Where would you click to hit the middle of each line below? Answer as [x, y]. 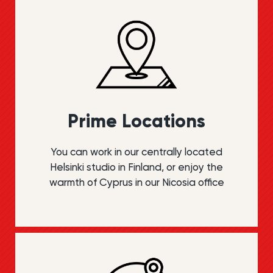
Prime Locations [136, 121]
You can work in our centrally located [136, 152]
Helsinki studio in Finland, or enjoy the [136, 167]
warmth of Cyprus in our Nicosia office [136, 183]
